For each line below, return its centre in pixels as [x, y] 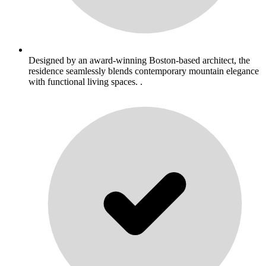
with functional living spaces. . [85, 82]
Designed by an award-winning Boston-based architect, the [139, 61]
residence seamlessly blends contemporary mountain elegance [144, 71]
